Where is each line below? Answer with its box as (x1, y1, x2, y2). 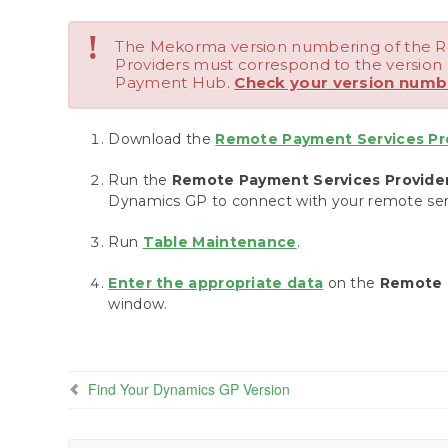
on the (323, 274, 380, 292)
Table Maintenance (142, 233, 297, 251)
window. (108, 295, 168, 313)
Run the (108, 171, 172, 189)
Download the (108, 130, 216, 148)
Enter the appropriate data (108, 274, 324, 292)
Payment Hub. (115, 73, 235, 92)
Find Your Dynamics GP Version (88, 379, 291, 399)
